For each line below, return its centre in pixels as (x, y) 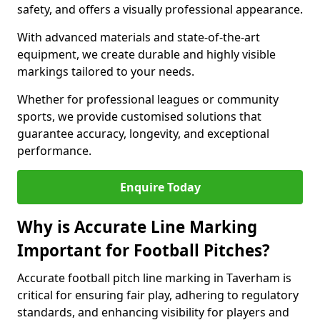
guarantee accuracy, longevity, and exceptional (143, 134)
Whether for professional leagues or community (148, 99)
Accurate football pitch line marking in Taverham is (154, 278)
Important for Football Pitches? (144, 250)
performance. (54, 151)
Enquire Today (160, 187)
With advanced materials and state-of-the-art (139, 37)
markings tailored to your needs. (107, 71)
